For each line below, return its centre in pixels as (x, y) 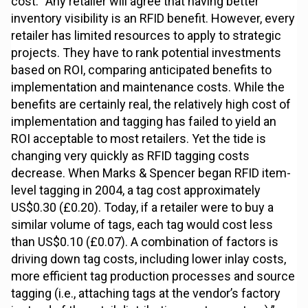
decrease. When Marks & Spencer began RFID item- (151, 173)
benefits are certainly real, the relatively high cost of (151, 104)
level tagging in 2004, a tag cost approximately (136, 190)
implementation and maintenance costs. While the (148, 87)
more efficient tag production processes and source (153, 276)
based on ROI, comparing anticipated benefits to (142, 70)
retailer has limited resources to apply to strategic (146, 36)
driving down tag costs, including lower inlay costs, (149, 259)
